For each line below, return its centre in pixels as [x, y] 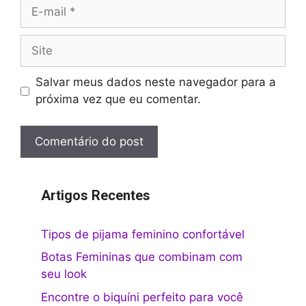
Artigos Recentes [96, 195]
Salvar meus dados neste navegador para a [155, 82]
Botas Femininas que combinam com [142, 257]
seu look [64, 274]
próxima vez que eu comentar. [118, 99]
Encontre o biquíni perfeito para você [142, 297]
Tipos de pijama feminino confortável [143, 234]
